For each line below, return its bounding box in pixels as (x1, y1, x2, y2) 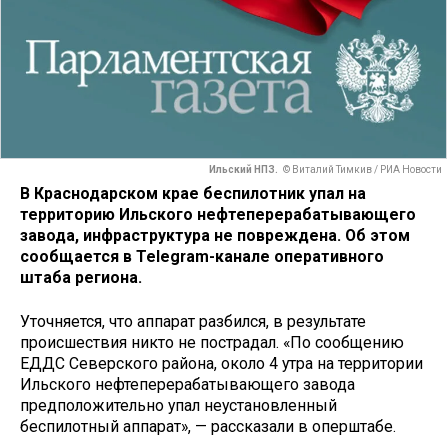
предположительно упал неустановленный (20, 396, 337, 416)
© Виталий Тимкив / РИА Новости (283, 164, 442, 176)
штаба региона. (20, 267, 142, 287)
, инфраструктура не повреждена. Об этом (75, 225, 410, 245)
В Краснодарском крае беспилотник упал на (20, 183, 366, 203)
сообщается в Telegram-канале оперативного (20, 246, 384, 266)
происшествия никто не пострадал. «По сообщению (20, 333, 404, 353)
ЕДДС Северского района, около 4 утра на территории (20, 354, 423, 374)
